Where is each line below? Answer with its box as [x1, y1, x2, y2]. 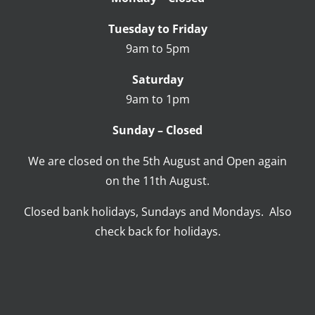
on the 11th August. [105, 173, 210, 189]
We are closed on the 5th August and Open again [28, 153, 287, 169]
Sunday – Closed [112, 122, 202, 139]
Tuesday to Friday [108, 21, 207, 37]
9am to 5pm [125, 41, 190, 57]
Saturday [131, 72, 184, 88]
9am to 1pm [125, 91, 190, 108]
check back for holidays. [94, 224, 221, 240]
